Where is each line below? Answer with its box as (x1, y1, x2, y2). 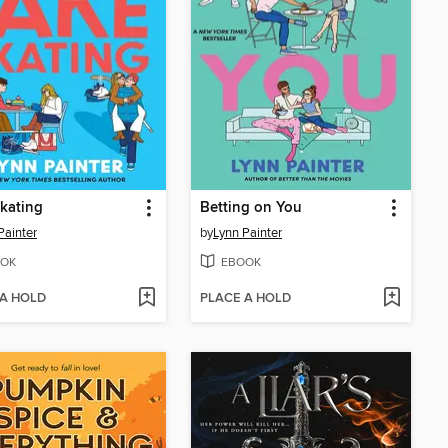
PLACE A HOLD (200, 290, 291, 308)
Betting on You (200, 198, 302, 217)
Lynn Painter (213, 224, 282, 241)
